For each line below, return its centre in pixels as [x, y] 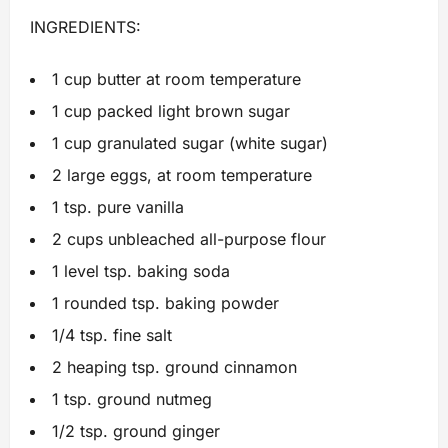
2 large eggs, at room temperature [182, 175]
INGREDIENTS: [85, 27]
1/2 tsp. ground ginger [136, 431]
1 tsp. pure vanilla [118, 207]
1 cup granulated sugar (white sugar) [190, 143]
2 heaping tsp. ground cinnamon [174, 367]
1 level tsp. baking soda [141, 271]
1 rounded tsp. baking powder [165, 303]
